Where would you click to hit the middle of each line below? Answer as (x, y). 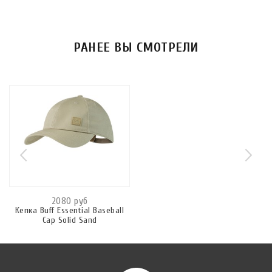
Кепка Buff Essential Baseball (70, 210)
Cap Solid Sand (70, 220)
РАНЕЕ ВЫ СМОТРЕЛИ (136, 48)
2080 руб (70, 201)
